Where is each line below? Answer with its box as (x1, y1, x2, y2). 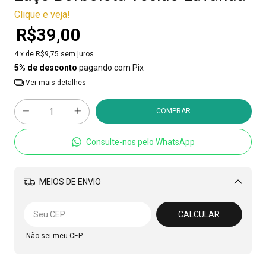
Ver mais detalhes (23, 78, 86, 87)
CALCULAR (178, 209, 220, 219)
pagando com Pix (77, 63, 144, 72)
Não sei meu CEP (26, 231, 83, 240)
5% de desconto (14, 63, 77, 72)
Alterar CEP (191, 198, 229, 207)
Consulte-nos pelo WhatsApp (86, 137, 195, 147)
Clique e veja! (14, 9, 70, 20)
